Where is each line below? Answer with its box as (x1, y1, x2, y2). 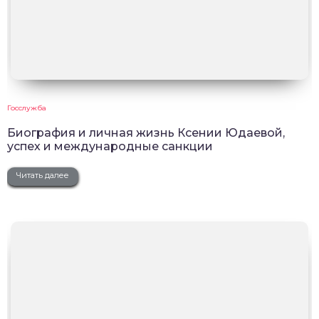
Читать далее (16, 170, 69, 181)
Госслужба (7, 103, 46, 113)
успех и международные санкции (7, 140, 213, 154)
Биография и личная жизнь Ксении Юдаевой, (7, 126, 285, 140)
